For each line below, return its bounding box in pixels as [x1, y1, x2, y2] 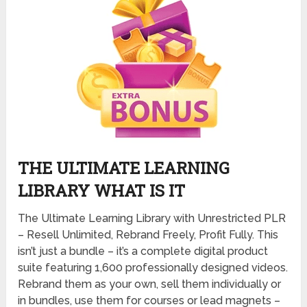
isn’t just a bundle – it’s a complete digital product [18, 245, 269, 258]
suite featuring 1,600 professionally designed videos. [18, 261, 288, 275]
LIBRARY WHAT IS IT [18, 180, 186, 202]
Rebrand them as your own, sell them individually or [18, 278, 282, 291]
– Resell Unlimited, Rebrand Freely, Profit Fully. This [18, 228, 279, 242]
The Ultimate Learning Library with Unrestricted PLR [18, 212, 286, 225]
